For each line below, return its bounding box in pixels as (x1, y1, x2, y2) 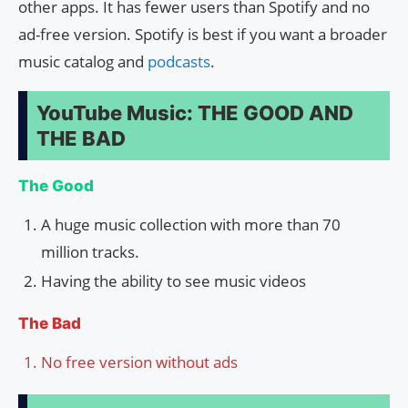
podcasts (148, 50, 210, 72)
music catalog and (18, 50, 148, 72)
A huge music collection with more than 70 (41, 213, 341, 235)
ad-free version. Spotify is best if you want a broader (18, 23, 387, 45)
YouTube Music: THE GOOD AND (36, 100, 353, 125)
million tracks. (41, 240, 139, 262)
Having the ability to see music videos (41, 270, 306, 291)
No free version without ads (41, 351, 238, 372)
